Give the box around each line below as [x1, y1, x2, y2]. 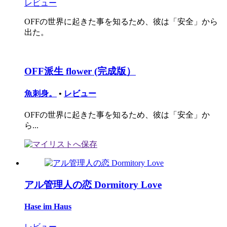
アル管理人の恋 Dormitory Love [24, 179, 162, 190]
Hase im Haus [24, 202, 71, 211]
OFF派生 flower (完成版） [24, 65, 136, 77]
